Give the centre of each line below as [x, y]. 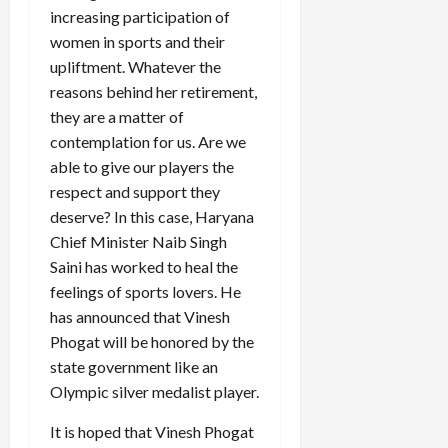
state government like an [134, 366]
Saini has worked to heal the [144, 266]
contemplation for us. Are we [148, 141]
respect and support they [135, 191]
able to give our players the [142, 166]
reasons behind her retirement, [153, 91]
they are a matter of [117, 116]
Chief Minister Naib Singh [138, 241]
